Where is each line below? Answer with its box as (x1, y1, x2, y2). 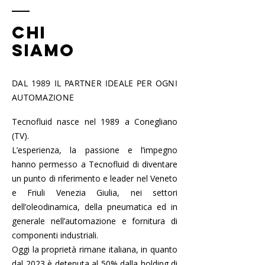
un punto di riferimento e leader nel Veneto (12, 173, 177, 184)
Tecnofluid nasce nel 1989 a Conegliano (12, 116, 177, 127)
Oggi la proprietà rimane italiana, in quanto (12, 244, 177, 255)
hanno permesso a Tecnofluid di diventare (12, 159, 177, 170)
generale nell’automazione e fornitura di (12, 215, 177, 227)
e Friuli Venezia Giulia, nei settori (12, 187, 177, 198)
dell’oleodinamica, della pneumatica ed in (12, 201, 177, 212)
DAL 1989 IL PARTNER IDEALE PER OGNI (12, 77, 177, 89)
